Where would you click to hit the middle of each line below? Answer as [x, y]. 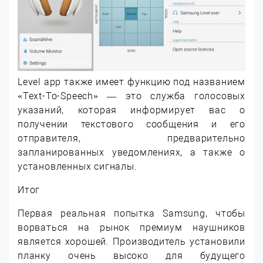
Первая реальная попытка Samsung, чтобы [131, 213]
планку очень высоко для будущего [131, 255]
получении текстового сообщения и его [131, 124]
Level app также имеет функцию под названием [131, 82]
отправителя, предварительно [131, 138]
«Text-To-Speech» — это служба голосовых [131, 96]
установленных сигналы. [77, 166]
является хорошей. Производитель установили [131, 241]
